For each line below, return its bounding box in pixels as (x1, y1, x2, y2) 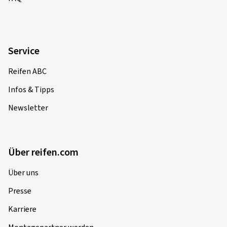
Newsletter (8, 102, 48, 113)
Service (8, 44, 40, 58)
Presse (8, 185, 31, 197)
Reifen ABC (8, 65, 47, 77)
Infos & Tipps (8, 84, 54, 95)
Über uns (8, 167, 39, 178)
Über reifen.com (8, 145, 79, 160)
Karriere (8, 203, 36, 215)
